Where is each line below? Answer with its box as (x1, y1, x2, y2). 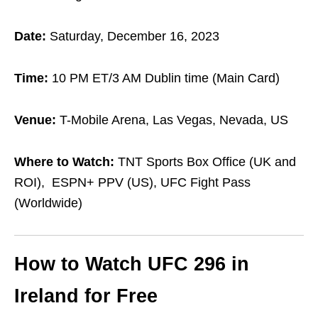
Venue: (14, 113, 60, 128)
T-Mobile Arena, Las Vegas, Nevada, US (60, 113, 288, 128)
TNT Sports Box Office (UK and (118, 155, 296, 170)
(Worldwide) (14, 196, 82, 211)
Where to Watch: (14, 155, 118, 170)
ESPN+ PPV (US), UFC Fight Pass (52, 175, 251, 190)
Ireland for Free (14, 285, 158, 307)
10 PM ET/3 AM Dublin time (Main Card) (48, 71, 280, 86)
